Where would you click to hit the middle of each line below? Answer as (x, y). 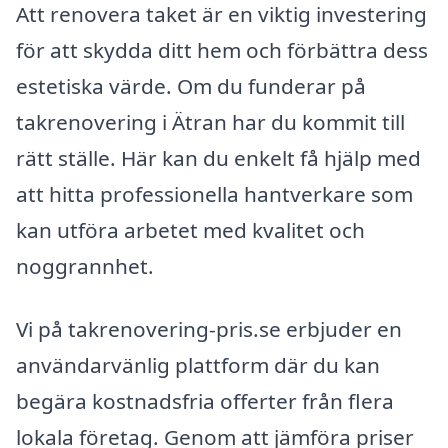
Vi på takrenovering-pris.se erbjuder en (209, 329)
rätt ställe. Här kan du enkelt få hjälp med (218, 157)
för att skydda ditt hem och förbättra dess (222, 49)
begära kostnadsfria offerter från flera (205, 401)
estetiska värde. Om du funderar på (191, 85)
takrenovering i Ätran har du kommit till (210, 121)
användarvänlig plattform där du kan (198, 365)
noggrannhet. (85, 265)
